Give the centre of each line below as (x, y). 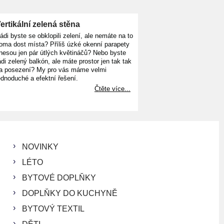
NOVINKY (40, 146)
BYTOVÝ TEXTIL (53, 208)
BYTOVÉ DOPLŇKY (59, 177)
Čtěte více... (112, 88)
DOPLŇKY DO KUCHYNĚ (70, 193)
